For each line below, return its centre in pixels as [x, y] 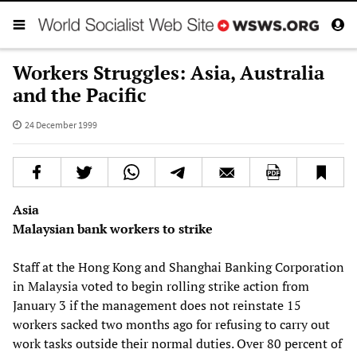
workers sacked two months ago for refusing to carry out [171, 324]
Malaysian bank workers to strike [113, 228]
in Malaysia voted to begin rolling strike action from [161, 286]
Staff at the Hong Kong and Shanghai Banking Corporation [178, 267]
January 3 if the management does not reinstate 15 [157, 305]
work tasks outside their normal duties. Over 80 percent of [177, 343]
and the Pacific [80, 94]
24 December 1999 [61, 124]
